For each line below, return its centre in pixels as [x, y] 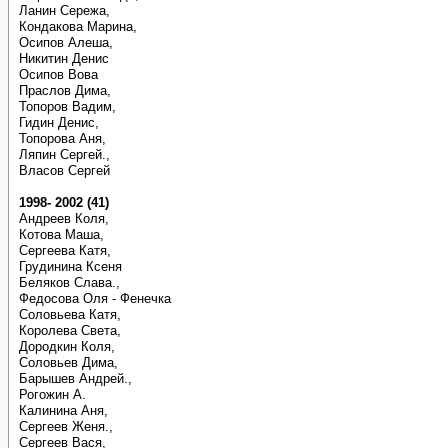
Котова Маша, [61, 234]
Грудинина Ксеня [70, 266]
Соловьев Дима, [68, 362]
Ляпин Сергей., [64, 154]
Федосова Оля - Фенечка [95, 298]
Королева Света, [70, 330]
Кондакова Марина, [78, 26]
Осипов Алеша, [66, 42]
